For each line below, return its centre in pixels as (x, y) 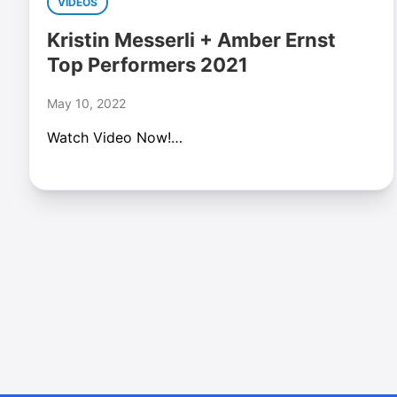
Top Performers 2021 (148, 65)
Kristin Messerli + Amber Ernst (191, 40)
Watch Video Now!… (115, 137)
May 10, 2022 (86, 103)
